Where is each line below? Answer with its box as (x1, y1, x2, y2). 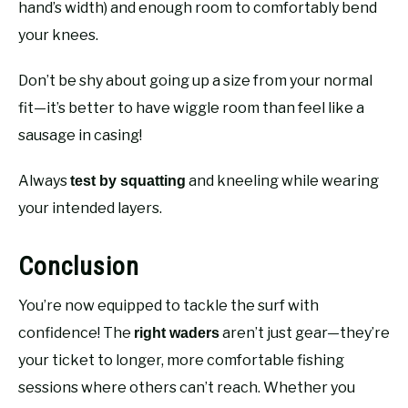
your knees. (18, 25, 98, 44)
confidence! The (18, 323, 134, 342)
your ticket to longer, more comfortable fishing (18, 351, 344, 369)
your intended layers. (18, 199, 162, 217)
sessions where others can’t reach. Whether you (18, 378, 355, 396)
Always (18, 171, 70, 189)
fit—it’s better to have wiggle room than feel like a (18, 98, 364, 117)
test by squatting (70, 172, 186, 189)
